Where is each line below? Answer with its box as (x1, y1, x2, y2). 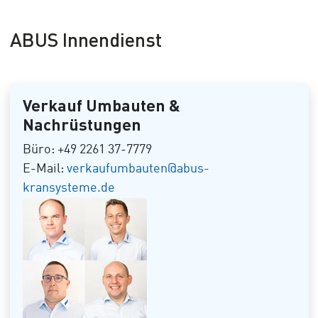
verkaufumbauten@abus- (66, 163, 209, 175)
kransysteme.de (22, 182, 115, 194)
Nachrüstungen (22, 114, 141, 134)
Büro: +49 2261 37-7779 (22, 143, 152, 156)
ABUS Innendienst (9, 28, 162, 51)
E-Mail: (22, 163, 67, 175)
